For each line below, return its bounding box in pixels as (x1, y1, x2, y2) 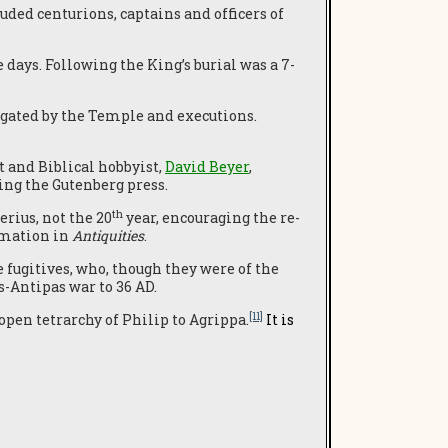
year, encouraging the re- (123, 208, 300, 227)
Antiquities (72, 226, 144, 245)
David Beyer (165, 157, 249, 176)
